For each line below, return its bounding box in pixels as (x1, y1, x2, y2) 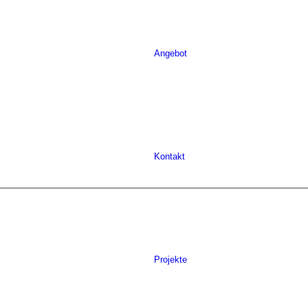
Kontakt (154, 151, 185, 162)
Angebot (154, 48, 187, 58)
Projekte (154, 254, 187, 265)
